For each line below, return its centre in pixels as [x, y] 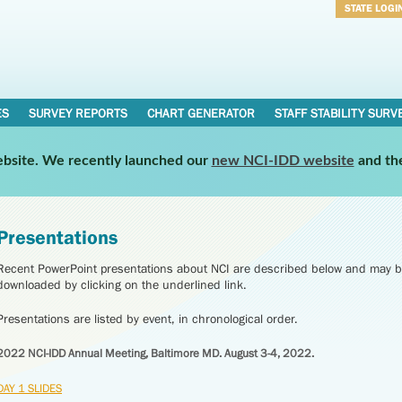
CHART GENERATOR [201, 113]
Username [371, 32]
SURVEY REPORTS [78, 113]
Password [371, 56]
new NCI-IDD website [283, 160]
